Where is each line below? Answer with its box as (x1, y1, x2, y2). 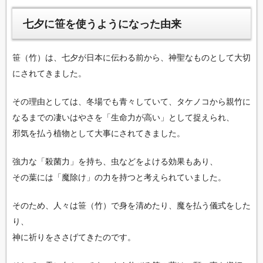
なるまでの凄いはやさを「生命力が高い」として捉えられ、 (12, 113, 234, 123)
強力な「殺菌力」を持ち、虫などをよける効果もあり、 (12, 157, 218, 167)
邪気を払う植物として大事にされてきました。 (12, 129, 185, 139)
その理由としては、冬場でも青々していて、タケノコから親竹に (12, 97, 251, 107)
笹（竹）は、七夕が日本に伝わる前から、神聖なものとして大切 (12, 53, 251, 63)
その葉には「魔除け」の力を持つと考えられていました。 (12, 173, 226, 183)
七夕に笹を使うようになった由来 (23, 18, 182, 30)
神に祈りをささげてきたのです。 (12, 232, 136, 242)
